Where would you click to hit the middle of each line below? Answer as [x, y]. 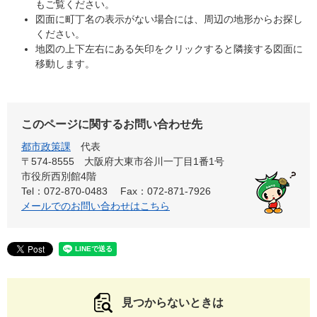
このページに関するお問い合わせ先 [112, 125]
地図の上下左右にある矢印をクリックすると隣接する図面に [169, 49]
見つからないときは [173, 303]
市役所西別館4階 [59, 177]
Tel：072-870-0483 [64, 191]
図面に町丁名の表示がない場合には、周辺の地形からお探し [169, 19]
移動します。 [65, 64]
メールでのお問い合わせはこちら [96, 206]
